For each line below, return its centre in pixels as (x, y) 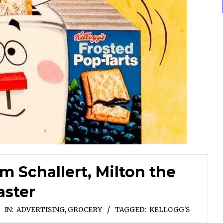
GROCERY (85, 210)
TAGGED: (131, 210)
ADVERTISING (41, 210)
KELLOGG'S (169, 210)
